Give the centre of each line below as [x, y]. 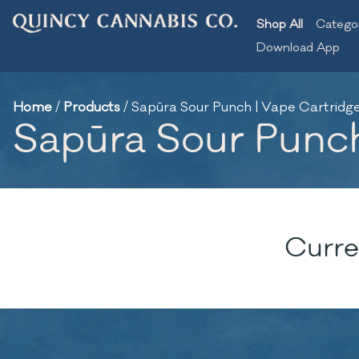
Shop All [280, 24]
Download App [298, 48]
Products [92, 107]
